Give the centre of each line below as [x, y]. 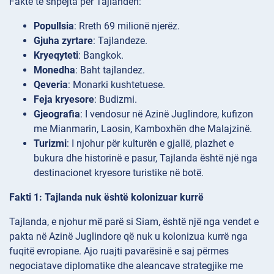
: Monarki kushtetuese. [117, 84]
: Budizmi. [116, 99]
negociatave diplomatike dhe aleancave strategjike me [126, 265]
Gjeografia [57, 114]
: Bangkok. [101, 55]
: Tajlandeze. [120, 40]
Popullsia [54, 26]
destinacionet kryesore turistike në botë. [119, 172]
